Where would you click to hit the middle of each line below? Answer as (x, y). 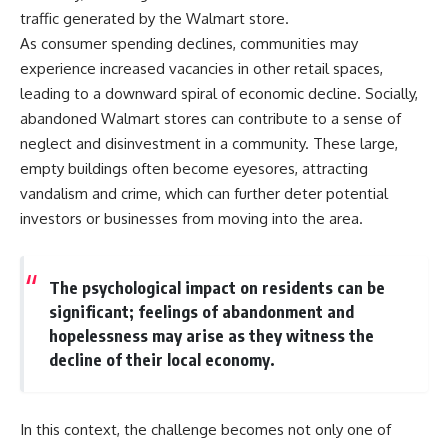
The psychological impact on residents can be (216, 288)
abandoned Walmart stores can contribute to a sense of (210, 119)
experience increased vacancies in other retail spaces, (201, 69)
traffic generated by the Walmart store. (154, 19)
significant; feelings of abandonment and (201, 312)
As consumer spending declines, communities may (189, 44)
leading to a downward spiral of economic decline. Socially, (219, 94)
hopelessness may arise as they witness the (211, 336)
